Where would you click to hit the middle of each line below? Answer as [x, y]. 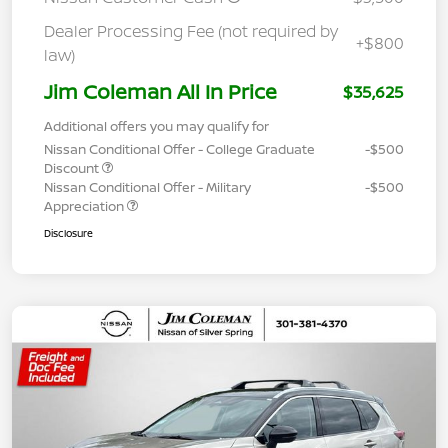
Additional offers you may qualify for [156, 125]
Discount [73, 167]
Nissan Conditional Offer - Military [147, 186]
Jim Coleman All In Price [160, 91]
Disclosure [68, 232]
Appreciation [85, 205]
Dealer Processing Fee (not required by [191, 30]
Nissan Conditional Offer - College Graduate [179, 148]
